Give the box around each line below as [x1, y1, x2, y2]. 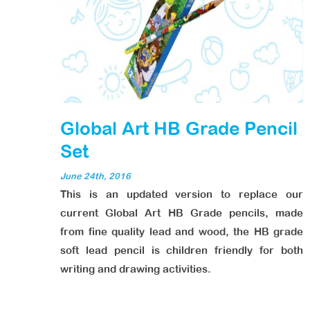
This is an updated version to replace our [60, 188, 303, 200]
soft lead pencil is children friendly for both [60, 244, 303, 256]
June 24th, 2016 [60, 171, 131, 181]
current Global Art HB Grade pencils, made [60, 207, 303, 219]
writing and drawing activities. [60, 263, 211, 275]
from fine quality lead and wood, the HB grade [60, 226, 303, 237]
